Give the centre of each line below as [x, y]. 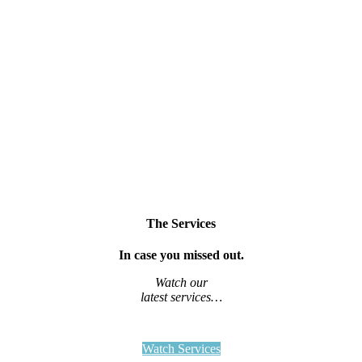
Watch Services [181, 349]
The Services [181, 224]
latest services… [181, 297]
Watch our [181, 283]
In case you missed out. [181, 255]
